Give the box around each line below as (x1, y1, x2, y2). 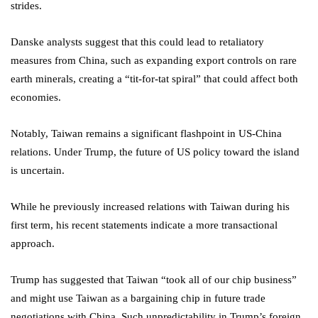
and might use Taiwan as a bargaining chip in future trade (11, 292, 265, 304)
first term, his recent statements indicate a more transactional (11, 219, 278, 231)
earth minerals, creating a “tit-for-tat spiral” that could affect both (11, 72, 298, 84)
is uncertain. (11, 164, 65, 176)
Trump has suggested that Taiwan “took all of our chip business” (11, 273, 297, 285)
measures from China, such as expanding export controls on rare (11, 54, 297, 66)
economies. (11, 91, 61, 103)
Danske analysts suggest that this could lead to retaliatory (11, 35, 264, 48)
